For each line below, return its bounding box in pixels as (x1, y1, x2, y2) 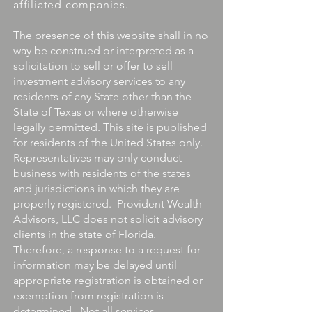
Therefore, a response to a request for (13, 243, 201, 256)
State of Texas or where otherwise (13, 105, 178, 118)
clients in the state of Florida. (13, 228, 156, 241)
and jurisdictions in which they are (13, 182, 180, 195)
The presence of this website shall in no (13, 29, 208, 42)
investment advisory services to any (13, 75, 185, 88)
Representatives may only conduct (13, 151, 182, 164)
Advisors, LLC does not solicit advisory (13, 212, 203, 226)
